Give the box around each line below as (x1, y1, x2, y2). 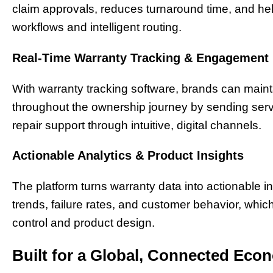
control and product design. (12, 216, 155, 230)
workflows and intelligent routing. (12, 20, 182, 34)
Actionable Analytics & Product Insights (12, 149, 244, 163)
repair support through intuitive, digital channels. (12, 118, 261, 132)
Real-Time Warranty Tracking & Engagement (12, 51, 269, 65)
